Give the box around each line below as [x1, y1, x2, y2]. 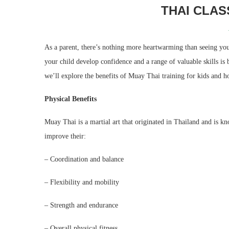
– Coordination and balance [44, 155, 124, 163]
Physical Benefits [44, 95, 97, 103]
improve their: [44, 132, 86, 140]
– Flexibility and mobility [44, 178, 119, 186]
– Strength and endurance [44, 201, 118, 209]
